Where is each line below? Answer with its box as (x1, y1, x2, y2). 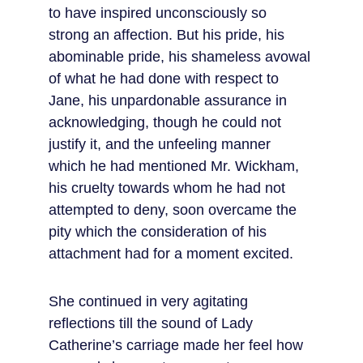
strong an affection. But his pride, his (49, 27, 288, 43)
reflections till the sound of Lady (49, 315, 257, 331)
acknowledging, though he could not (49, 114, 285, 130)
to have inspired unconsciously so (49, 5, 271, 21)
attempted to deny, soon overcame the (49, 202, 301, 218)
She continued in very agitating (49, 293, 252, 310)
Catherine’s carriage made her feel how (49, 337, 307, 353)
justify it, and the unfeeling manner (49, 136, 275, 152)
